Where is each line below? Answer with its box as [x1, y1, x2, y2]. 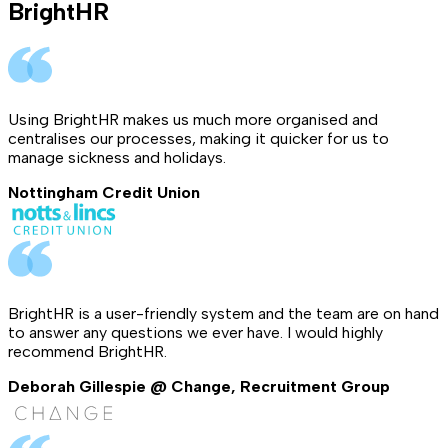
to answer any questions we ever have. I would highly [8, 322, 383, 342]
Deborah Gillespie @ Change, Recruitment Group [8, 376, 390, 396]
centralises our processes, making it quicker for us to [8, 128, 389, 148]
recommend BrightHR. [8, 341, 167, 361]
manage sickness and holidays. [8, 147, 226, 167]
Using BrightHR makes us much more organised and [8, 109, 378, 129]
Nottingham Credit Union [8, 182, 200, 202]
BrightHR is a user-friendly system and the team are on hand [8, 303, 439, 323]
